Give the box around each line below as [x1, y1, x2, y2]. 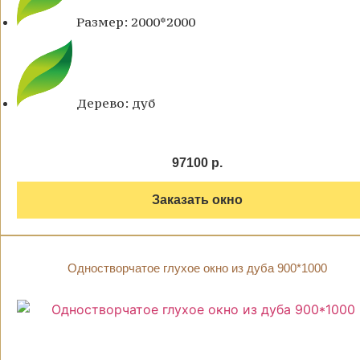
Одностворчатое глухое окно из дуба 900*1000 [67, 261, 327, 276]
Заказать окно [151, 193, 243, 207]
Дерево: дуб [76, 95, 155, 112]
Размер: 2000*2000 [76, 14, 195, 31]
